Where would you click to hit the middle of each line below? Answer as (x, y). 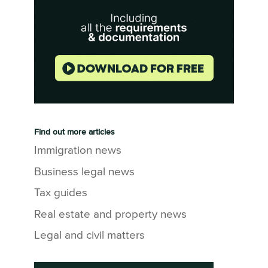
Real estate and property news (110, 214)
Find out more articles (74, 132)
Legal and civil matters (89, 236)
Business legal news (84, 172)
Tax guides (60, 193)
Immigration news (77, 151)
